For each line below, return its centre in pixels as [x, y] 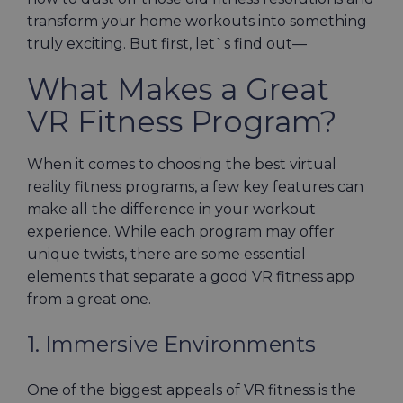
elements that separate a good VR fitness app [191, 277]
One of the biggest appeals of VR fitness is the [192, 390]
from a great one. [89, 299]
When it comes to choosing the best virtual [182, 164]
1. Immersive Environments [174, 344]
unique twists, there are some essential [166, 254]
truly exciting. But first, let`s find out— [167, 44]
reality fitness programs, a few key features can [195, 187]
